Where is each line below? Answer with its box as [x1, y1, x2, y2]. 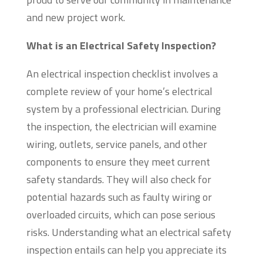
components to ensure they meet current [26, 154, 210, 170]
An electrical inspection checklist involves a [26, 66, 218, 82]
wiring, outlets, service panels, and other [26, 136, 207, 153]
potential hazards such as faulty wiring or [26, 189, 212, 205]
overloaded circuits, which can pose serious [26, 207, 215, 223]
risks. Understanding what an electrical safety [26, 224, 231, 241]
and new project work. [26, 9, 125, 26]
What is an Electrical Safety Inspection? [26, 38, 216, 54]
